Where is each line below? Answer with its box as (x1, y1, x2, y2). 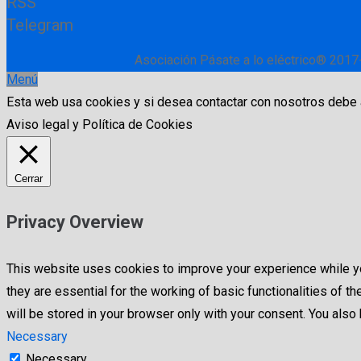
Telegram (6, 15, 73, 35)
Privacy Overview (6, 212, 143, 233)
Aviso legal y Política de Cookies (6, 116, 193, 132)
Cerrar (15, 172, 43, 185)
